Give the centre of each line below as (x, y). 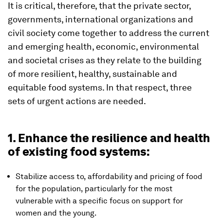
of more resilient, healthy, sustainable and (92, 74)
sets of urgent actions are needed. (77, 101)
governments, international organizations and (100, 19)
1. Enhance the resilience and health (109, 138)
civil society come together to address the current (109, 33)
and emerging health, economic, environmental (103, 46)
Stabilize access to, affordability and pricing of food (109, 176)
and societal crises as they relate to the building (105, 60)
